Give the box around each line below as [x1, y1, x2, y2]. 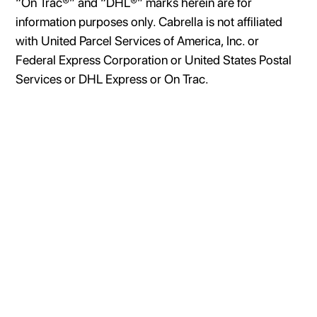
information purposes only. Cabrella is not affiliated [16, 14, 283, 29]
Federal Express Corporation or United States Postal [16, 52, 292, 67]
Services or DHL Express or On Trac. [16, 71, 209, 86]
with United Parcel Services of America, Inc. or [16, 33, 260, 48]
